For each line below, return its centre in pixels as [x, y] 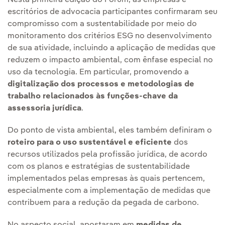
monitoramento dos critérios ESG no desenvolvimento [110, 36]
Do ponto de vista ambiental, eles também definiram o [110, 131]
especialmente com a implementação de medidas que [109, 191]
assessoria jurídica [44, 109]
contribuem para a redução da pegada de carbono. [103, 203]
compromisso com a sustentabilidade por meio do [102, 24]
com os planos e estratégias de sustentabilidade [99, 167]
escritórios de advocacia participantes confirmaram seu [113, 12]
